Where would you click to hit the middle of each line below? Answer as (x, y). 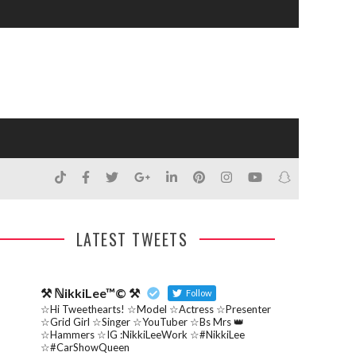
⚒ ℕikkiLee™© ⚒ (90, 293)
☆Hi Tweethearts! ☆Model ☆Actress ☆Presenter (156, 309)
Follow (198, 293)
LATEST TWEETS (132, 239)
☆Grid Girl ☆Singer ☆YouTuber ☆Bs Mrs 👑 (142, 322)
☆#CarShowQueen (85, 347)
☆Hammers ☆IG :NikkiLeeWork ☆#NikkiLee (143, 335)
